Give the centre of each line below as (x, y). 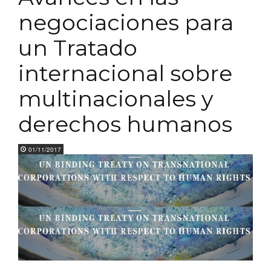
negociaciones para (126, 22)
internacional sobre (125, 73)
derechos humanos (125, 124)
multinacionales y (116, 99)
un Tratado (78, 48)
